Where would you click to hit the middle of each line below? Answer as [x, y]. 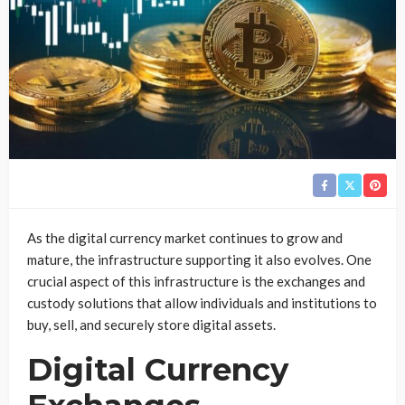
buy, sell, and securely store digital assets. [151, 324]
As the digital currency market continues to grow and [185, 237]
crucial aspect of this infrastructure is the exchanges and [196, 281]
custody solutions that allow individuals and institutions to [202, 302]
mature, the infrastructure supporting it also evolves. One [199, 259]
